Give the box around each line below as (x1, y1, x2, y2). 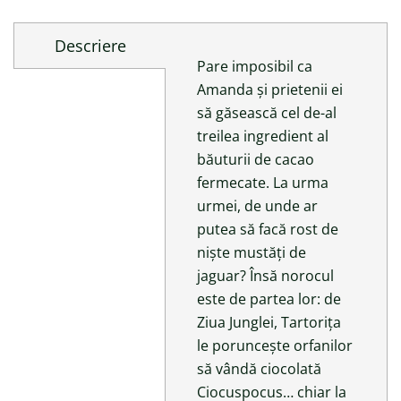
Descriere (54, 34, 126, 56)
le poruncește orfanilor (197, 335, 353, 355)
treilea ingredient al (197, 125, 328, 146)
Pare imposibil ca (197, 55, 312, 76)
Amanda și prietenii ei (197, 79, 343, 99)
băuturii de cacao (197, 149, 314, 169)
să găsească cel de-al (197, 102, 337, 123)
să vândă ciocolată (197, 358, 321, 379)
